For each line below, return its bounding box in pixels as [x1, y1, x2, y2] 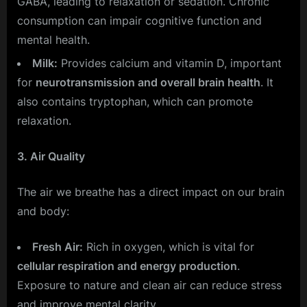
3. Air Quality [17, 149, 85, 164]
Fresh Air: [32, 240, 83, 254]
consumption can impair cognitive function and [17, 13, 262, 27]
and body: [17, 204, 69, 219]
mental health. [17, 32, 90, 47]
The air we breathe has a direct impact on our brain [17, 185, 284, 199]
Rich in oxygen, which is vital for [83, 240, 254, 254]
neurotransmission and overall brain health [36, 75, 260, 90]
